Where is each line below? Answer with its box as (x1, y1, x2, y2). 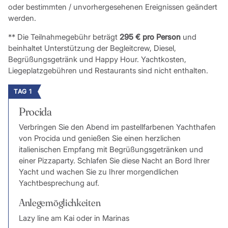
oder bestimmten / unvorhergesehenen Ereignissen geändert (8, 2, 217, 12)
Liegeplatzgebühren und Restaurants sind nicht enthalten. (8, 65, 208, 75)
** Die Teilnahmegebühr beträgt (8, 32, 120, 42)
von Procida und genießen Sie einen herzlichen (18, 133, 181, 143)
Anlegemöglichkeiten (18, 195, 101, 209)
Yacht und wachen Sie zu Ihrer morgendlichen (18, 166, 179, 177)
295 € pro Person (119, 32, 181, 42)
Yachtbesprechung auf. (18, 178, 99, 188)
